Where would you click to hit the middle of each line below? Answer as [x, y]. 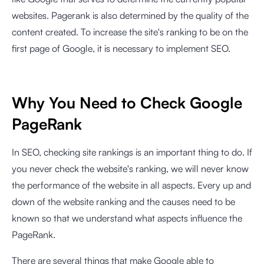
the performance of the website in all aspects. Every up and [131, 185]
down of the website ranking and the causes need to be [123, 202]
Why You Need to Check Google [127, 103]
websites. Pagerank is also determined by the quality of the [130, 15]
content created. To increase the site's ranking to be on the [130, 32]
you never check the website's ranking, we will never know [130, 169]
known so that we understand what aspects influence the [127, 218]
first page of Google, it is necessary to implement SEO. [121, 48]
